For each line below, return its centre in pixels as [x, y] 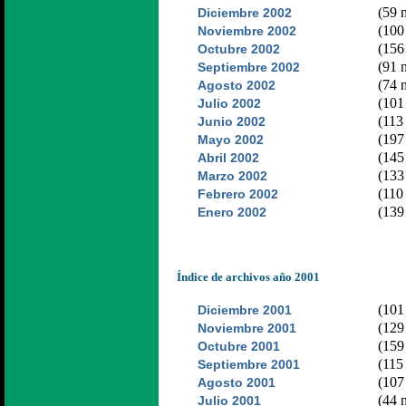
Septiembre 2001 [249, 364]
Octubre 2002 [239, 49]
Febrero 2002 [238, 194]
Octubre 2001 [239, 346]
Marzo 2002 [232, 176]
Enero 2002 [232, 212]
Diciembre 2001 [245, 310]
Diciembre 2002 [245, 13]
